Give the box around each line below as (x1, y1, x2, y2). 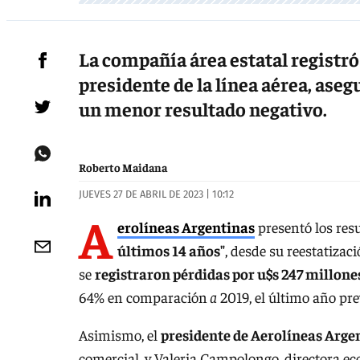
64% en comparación (79, 287, 207, 306)
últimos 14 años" (117, 240, 225, 260)
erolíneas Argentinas (117, 217, 255, 236)
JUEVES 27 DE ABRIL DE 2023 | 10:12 (79, 188, 234, 201)
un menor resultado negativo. (79, 96, 327, 121)
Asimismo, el (79, 325, 161, 345)
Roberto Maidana (79, 160, 167, 175)
